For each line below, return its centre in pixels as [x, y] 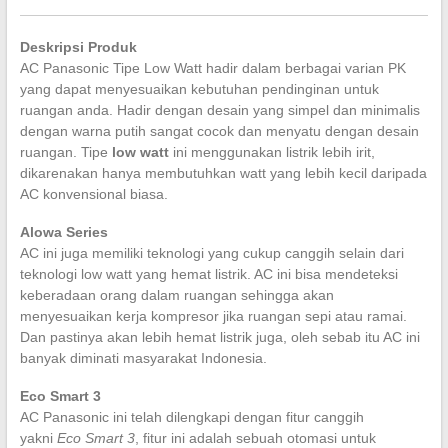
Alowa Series [63, 231]
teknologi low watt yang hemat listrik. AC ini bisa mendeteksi [208, 273]
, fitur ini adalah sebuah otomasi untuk [255, 437]
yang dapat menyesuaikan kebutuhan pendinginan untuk [199, 88]
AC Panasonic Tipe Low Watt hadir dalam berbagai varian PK [212, 67]
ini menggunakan [225, 151]
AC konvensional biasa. [93, 193]
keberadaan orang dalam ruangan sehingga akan [176, 294]
